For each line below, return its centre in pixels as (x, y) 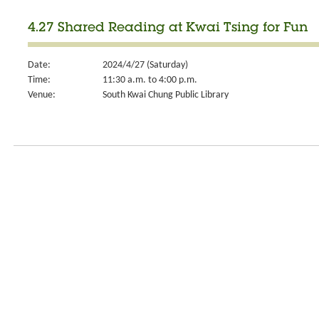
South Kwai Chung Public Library (166, 95)
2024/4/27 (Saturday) (145, 65)
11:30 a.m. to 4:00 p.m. (150, 80)
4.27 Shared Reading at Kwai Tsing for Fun (168, 28)
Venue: (42, 95)
